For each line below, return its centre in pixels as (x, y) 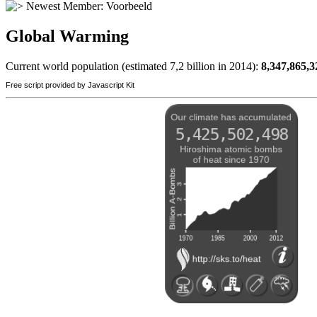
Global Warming (67, 36)
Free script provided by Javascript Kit (70, 85)
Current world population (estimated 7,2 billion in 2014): (133, 67)
